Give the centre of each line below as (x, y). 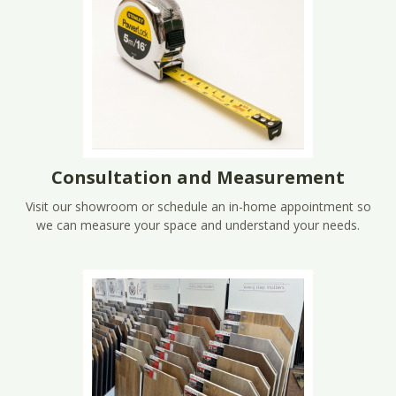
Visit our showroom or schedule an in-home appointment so (198, 206)
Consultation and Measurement (198, 177)
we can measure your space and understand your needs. (198, 225)
